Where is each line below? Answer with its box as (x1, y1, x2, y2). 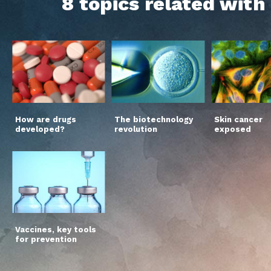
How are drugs (15, 114, 76, 124)
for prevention (15, 235, 77, 244)
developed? (15, 124, 65, 134)
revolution (114, 124, 158, 134)
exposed (214, 124, 251, 134)
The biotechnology (114, 114, 194, 124)
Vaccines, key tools (15, 225, 96, 235)
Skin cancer (214, 114, 263, 124)
